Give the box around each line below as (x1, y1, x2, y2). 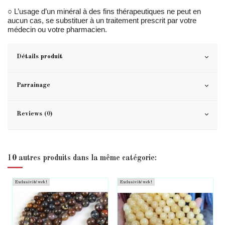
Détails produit (17, 53, 63, 60)
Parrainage (17, 82, 50, 89)
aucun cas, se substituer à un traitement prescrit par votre (8, 16, 196, 25)
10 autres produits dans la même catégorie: (8, 154, 157, 163)
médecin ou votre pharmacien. (8, 25, 107, 34)
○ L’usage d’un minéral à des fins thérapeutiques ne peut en (8, 7, 201, 16)
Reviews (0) (17, 110, 52, 118)
